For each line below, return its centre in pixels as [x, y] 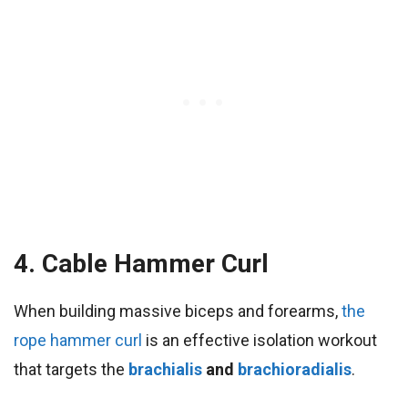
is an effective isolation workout [260, 341]
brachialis [165, 370]
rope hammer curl [78, 341]
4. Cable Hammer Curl [141, 264]
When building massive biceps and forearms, [176, 311]
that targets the [71, 370]
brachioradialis [295, 370]
